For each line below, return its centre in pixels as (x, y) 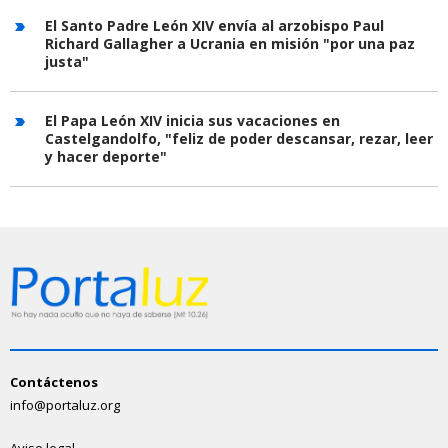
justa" (67, 62)
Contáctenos (54, 381)
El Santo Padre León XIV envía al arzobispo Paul (214, 26)
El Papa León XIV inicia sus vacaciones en (192, 121)
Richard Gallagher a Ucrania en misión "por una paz (230, 44)
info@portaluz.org (65, 404)
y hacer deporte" (106, 157)
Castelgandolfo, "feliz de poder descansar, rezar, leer (239, 139)
